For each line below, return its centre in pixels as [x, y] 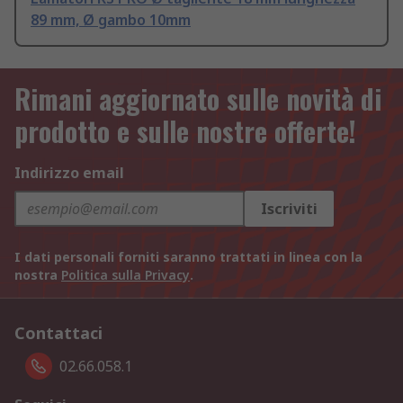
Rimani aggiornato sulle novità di [198, 99]
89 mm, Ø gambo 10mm [111, 20]
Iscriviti [289, 209]
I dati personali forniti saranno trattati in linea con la [188, 257]
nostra [38, 275]
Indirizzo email [69, 173]
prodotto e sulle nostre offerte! [185, 131]
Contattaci [58, 333]
